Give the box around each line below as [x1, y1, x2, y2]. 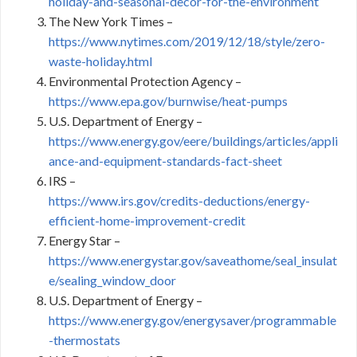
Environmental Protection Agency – [49, 73, 241, 88]
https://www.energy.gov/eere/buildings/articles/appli [49, 133, 338, 148]
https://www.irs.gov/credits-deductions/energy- [49, 193, 310, 208]
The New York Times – [49, 14, 173, 29]
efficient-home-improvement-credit [49, 213, 245, 228]
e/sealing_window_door [49, 273, 176, 288]
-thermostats [49, 332, 120, 347]
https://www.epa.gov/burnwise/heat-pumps [49, 93, 288, 108]
